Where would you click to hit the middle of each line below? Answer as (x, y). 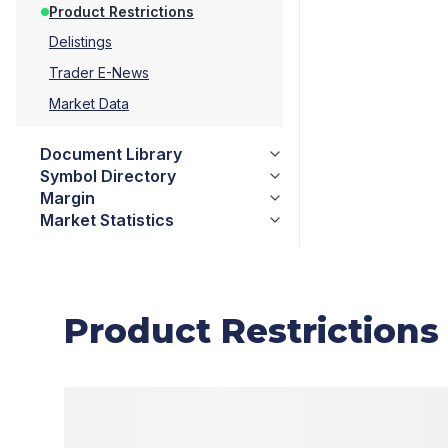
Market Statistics (107, 220)
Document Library (111, 154)
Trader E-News (99, 72)
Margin (67, 198)
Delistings (80, 41)
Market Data (89, 103)
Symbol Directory (108, 176)
